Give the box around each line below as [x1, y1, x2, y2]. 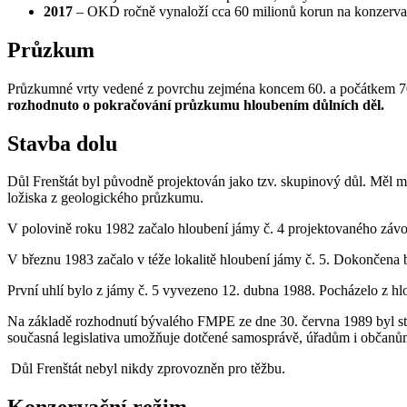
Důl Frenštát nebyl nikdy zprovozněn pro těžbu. [7, 361, 285, 377]
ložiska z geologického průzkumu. [7, 190, 203, 206]
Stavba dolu [7, 131, 117, 155]
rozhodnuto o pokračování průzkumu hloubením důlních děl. [7, 96, 384, 113]
